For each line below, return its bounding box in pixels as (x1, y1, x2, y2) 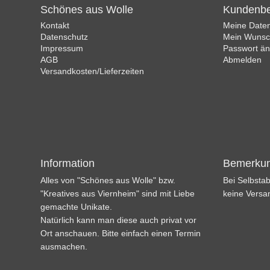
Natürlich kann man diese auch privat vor (40, 215, 197, 225)
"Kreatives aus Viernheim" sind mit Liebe (40, 188, 195, 198)
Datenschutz (40, 31, 89, 42)
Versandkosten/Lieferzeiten (40, 66, 145, 76)
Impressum (40, 43, 84, 53)
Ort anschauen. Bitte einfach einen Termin (40, 228, 201, 238)
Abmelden (222, 54, 262, 64)
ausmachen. (40, 241, 88, 251)
